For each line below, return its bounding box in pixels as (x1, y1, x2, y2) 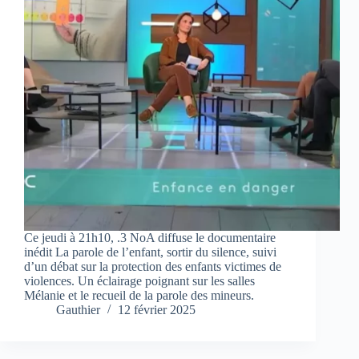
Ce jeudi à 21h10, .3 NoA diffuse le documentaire (24, 231, 276, 245)
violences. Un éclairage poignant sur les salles (24, 274, 255, 288)
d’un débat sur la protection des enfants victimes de (24, 260, 281, 274)
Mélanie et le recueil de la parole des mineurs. (24, 288, 254, 303)
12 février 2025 (118, 303, 196, 317)
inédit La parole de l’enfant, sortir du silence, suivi (24, 245, 276, 260)
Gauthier (56, 303, 100, 317)
